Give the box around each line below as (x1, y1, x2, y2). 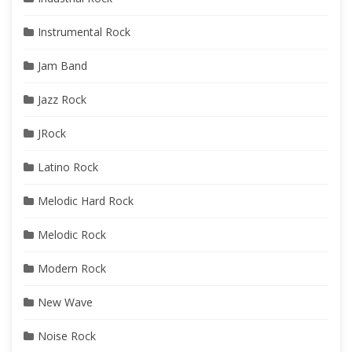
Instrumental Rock (38, 24, 130, 40)
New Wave (38, 295, 93, 310)
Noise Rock (38, 328, 96, 344)
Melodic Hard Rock (38, 193, 134, 209)
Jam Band (38, 58, 87, 74)
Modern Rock (38, 261, 106, 277)
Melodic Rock (38, 227, 106, 243)
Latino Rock (38, 159, 98, 175)
